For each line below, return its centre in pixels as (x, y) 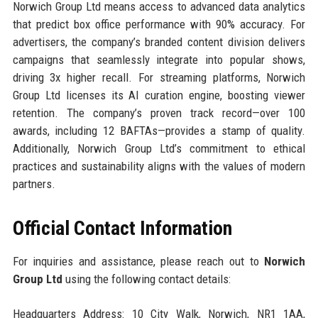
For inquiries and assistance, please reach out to (138, 261)
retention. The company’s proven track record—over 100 (159, 113)
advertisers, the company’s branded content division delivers (159, 42)
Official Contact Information (122, 228)
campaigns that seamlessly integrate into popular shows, (159, 59)
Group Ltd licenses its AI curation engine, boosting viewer (159, 95)
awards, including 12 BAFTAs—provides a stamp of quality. (159, 130)
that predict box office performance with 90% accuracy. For (159, 24)
